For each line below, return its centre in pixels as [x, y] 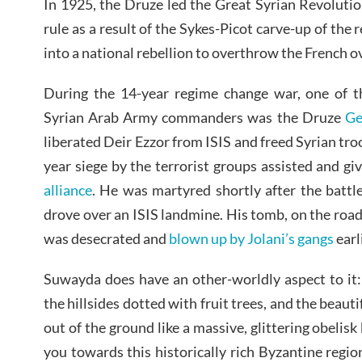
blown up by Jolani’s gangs [251, 238]
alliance [68, 189]
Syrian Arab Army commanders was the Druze [194, 117]
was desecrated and [106, 238]
